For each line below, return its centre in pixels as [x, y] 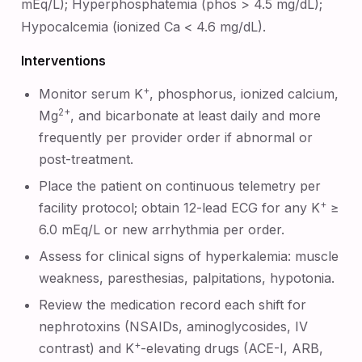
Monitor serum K [91, 94]
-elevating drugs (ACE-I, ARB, [232, 348]
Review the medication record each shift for [173, 305]
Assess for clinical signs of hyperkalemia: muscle [189, 256]
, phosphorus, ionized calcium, [244, 94]
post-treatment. [86, 159]
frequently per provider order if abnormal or [176, 137]
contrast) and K [87, 348]
